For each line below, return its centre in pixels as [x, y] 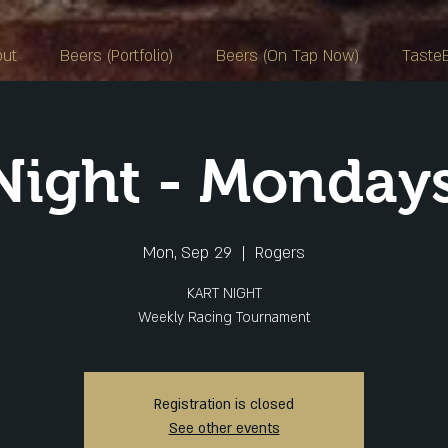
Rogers [280, 253]
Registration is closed [224, 404]
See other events [224, 428]
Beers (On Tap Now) [288, 56]
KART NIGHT [224, 293]
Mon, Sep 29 [187, 253]
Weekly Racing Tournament [224, 317]
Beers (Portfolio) [116, 56]
